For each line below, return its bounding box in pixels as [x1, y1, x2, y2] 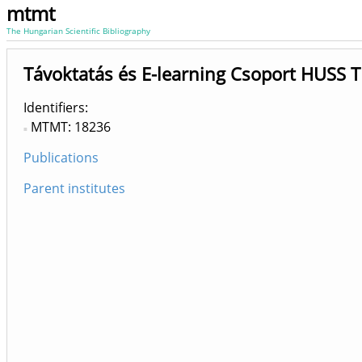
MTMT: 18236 [31, 118, 111, 136]
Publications [23, 149, 99, 166]
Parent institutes [23, 179, 125, 197]
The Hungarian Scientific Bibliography [6, 25, 150, 36]
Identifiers [23, 99, 85, 116]
